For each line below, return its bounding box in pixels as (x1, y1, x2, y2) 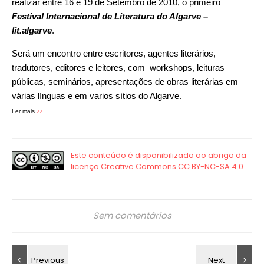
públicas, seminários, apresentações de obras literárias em (12, 77, 238, 87)
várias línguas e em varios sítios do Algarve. (12, 91, 181, 101)
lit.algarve (12, 25, 52, 36)
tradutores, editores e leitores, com (12, 62, 147, 73)
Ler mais (12, 108, 37, 115)
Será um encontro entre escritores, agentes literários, (12, 48, 216, 59)
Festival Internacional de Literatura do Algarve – (12, 11, 208, 22)
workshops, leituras (147, 62, 225, 73)
